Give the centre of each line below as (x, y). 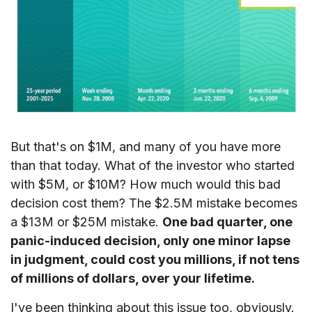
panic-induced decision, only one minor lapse (150, 240)
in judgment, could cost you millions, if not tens (155, 259)
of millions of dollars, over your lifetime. (133, 278)
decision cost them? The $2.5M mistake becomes (154, 203)
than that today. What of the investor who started (153, 165)
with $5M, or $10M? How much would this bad (146, 184)
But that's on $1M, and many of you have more (146, 146)
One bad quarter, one (227, 221)
